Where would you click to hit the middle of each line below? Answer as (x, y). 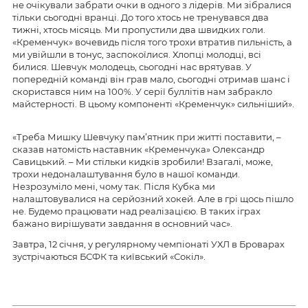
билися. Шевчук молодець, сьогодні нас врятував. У (132, 67)
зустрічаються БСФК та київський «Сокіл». (109, 257)
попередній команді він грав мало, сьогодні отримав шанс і (151, 79)
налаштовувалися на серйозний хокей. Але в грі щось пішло (153, 199)
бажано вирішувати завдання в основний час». (122, 224)
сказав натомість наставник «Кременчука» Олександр (139, 150)
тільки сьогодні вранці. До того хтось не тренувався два (141, 18)
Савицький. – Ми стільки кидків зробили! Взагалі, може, (143, 162)
